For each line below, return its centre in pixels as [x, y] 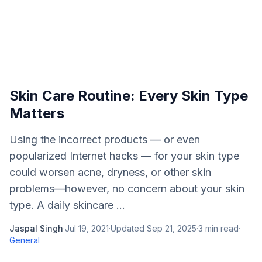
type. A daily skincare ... [67, 205]
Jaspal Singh [36, 228]
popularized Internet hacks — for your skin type [124, 156]
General [25, 240]
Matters [37, 113]
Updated [129, 228]
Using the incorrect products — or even [105, 139]
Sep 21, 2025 [172, 228]
